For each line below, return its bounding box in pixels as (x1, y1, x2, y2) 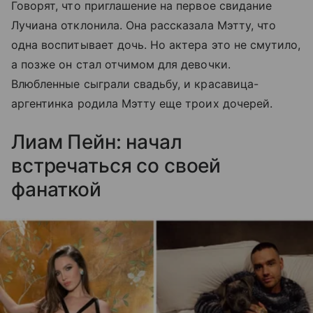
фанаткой (11, 177, 101, 202)
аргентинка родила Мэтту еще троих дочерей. (11, 96, 273, 111)
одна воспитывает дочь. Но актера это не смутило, (11, 38, 301, 52)
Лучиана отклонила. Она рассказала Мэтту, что (11, 18, 277, 33)
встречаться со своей (11, 154, 221, 178)
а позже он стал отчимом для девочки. (11, 57, 231, 72)
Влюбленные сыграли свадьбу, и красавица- (11, 77, 259, 92)
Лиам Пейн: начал (11, 130, 182, 154)
